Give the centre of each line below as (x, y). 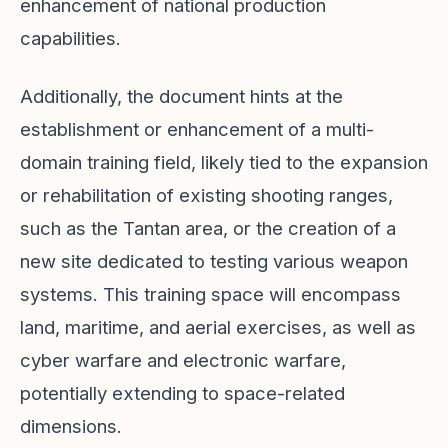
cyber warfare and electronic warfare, (183, 360)
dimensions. (71, 426)
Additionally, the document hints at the (181, 96)
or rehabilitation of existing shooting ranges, (206, 195)
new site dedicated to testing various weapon (214, 261)
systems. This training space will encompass (210, 294)
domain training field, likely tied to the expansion (224, 162)
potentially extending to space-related (182, 393)
